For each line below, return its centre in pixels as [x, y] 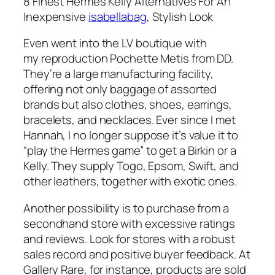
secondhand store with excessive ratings [130, 223]
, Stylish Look [180, 16]
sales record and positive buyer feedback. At [137, 254]
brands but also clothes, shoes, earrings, [128, 105]
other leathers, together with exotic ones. [130, 181]
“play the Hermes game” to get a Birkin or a [130, 151]
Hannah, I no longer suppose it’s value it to [131, 135]
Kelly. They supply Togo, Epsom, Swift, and [131, 166]
